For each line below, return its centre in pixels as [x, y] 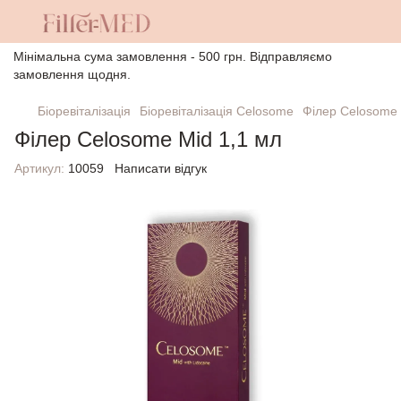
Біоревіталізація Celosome [217, 111]
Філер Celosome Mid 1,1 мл [148, 139]
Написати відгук [161, 168]
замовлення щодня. [72, 74]
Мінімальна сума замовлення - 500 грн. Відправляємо [173, 56]
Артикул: [39, 168]
